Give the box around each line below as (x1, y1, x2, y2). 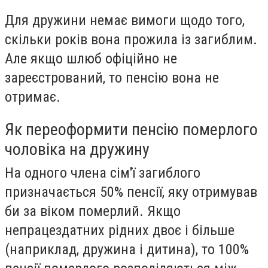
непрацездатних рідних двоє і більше (5, 221, 234, 239)
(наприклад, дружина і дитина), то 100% (5, 240, 249, 258)
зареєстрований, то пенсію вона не (5, 69, 219, 86)
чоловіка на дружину (5, 139, 150, 159)
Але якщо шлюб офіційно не (5, 50, 177, 67)
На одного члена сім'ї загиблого (5, 164, 200, 181)
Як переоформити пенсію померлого (5, 119, 258, 139)
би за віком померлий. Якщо (5, 202, 181, 220)
